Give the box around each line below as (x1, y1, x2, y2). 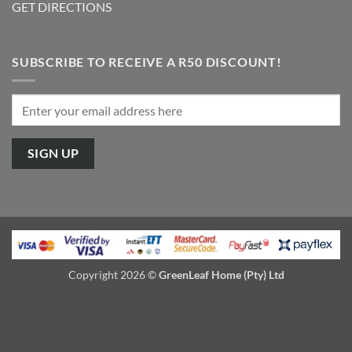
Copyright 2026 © (68, 267, 159, 281)
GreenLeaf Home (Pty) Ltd (158, 267, 284, 281)
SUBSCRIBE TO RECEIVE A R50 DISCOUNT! (12, 53, 282, 69)
